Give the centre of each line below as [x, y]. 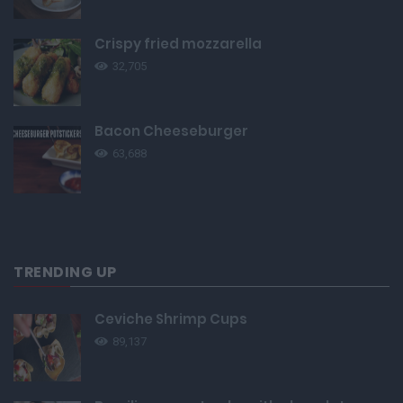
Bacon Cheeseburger [171, 131]
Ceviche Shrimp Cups [171, 319]
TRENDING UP [65, 273]
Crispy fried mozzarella [178, 44]
